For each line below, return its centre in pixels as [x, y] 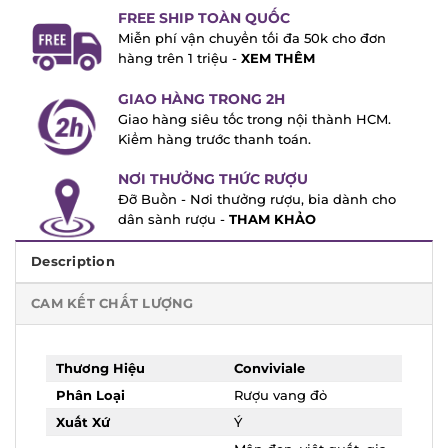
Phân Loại [90, 390]
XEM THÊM [277, 54]
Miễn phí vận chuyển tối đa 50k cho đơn [251, 34]
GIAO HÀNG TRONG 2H [201, 93]
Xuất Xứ [83, 417]
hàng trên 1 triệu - [177, 54]
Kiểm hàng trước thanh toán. [214, 134]
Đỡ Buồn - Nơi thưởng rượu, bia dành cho [256, 195]
